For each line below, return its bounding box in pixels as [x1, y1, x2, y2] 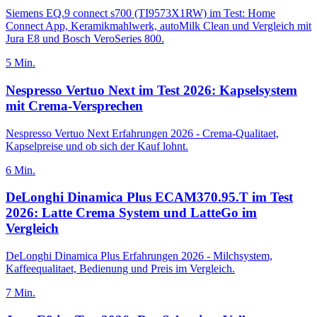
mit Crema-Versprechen [6, 98, 143, 114]
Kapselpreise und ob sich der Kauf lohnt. [6, 139, 188, 152]
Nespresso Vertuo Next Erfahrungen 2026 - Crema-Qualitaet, [6, 127, 279, 139]
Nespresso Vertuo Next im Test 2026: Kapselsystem [6, 83, 297, 98]
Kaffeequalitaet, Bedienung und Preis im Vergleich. [6, 263, 235, 275]
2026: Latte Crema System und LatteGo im [6, 205, 257, 221]
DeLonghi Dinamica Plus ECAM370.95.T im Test [6, 190, 293, 205]
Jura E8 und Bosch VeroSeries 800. [6, 33, 164, 45]
